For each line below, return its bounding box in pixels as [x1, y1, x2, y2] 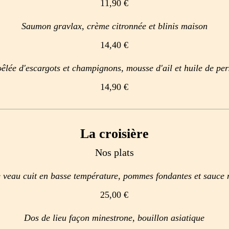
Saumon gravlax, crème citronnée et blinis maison [21, 21, 208, 31]
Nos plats [95, 147, 134, 158]
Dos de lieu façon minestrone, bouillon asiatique [24, 213, 204, 223]
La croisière [80, 126, 149, 141]
